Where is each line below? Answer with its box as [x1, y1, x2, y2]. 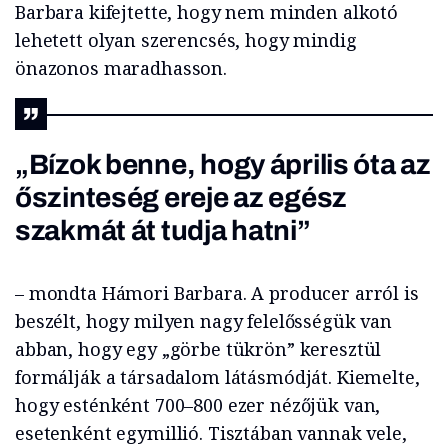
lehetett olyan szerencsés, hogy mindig [15, 27, 357, 52]
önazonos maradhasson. [15, 55, 227, 80]
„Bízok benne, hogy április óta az [15, 148, 431, 180]
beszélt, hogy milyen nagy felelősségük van [15, 308, 392, 333]
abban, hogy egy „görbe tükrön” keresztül [15, 336, 382, 361]
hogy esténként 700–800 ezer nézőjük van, [15, 392, 381, 417]
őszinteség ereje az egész [15, 181, 347, 213]
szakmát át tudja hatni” [15, 214, 311, 246]
